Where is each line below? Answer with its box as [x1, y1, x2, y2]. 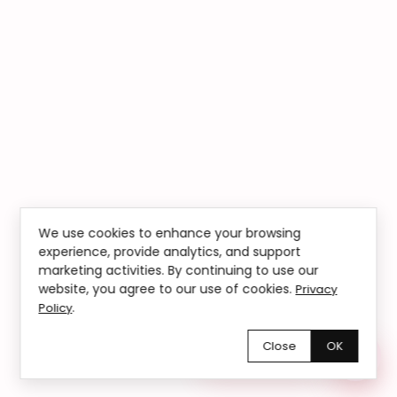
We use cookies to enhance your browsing [38, 224, 301, 242]
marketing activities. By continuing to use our [38, 261, 319, 279]
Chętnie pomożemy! [212, 351, 309, 364]
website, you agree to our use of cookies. [38, 280, 296, 298]
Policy [38, 300, 73, 316]
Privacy [295, 281, 338, 298]
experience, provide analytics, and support [38, 243, 301, 261]
